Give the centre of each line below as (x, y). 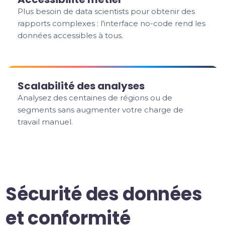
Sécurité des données (104, 194)
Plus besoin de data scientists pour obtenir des (106, 11)
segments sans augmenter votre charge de (101, 110)
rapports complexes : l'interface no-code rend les (112, 23)
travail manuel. (45, 122)
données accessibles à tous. (71, 35)
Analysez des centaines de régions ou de (95, 98)
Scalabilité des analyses (81, 86)
